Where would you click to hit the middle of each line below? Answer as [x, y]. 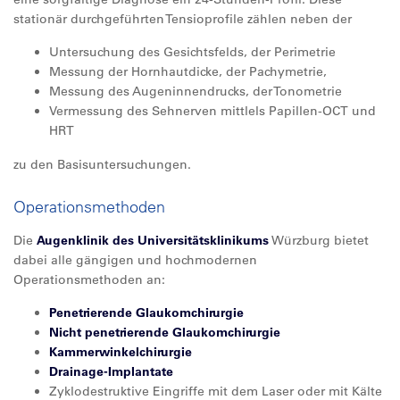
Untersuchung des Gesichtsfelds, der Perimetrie [192, 52]
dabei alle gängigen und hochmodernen [135, 260]
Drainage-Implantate [111, 371]
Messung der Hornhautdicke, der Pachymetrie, [188, 71]
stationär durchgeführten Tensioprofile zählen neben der [183, 19]
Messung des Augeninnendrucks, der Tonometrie [196, 91]
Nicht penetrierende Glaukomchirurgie [165, 332]
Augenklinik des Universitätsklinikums [153, 240]
